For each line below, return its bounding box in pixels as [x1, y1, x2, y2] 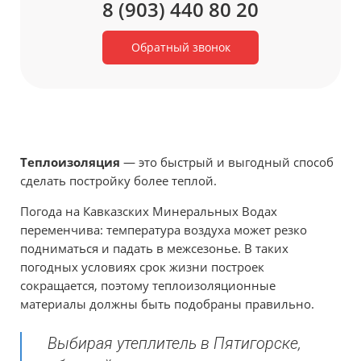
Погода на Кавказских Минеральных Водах [20, 203, 277, 220]
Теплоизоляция [20, 154, 120, 171]
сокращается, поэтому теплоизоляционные [20, 277, 276, 294]
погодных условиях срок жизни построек [20, 259, 264, 276]
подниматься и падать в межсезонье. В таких [20, 240, 288, 257]
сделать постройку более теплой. [20, 172, 217, 189]
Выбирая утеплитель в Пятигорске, [48, 334, 301, 354]
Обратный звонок [131, 39, 230, 56]
